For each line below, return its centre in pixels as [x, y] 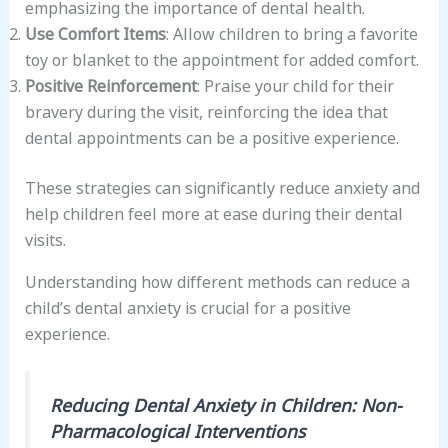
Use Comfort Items [95, 31]
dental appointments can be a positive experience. [211, 135]
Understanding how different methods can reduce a [217, 279]
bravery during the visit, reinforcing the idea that [206, 109]
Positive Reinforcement [110, 83]
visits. [45, 237]
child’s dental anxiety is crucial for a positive [187, 305]
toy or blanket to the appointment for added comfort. [221, 57]
